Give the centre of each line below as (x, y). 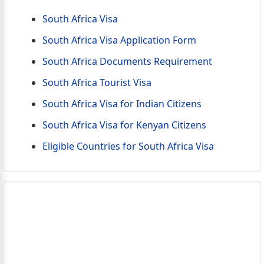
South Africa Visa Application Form (119, 40)
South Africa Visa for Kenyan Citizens (124, 125)
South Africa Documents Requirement (127, 61)
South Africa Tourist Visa (97, 82)
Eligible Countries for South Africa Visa (128, 146)
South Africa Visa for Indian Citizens (122, 103)
